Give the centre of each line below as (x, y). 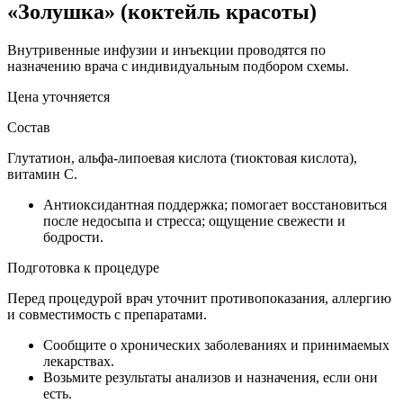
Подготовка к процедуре (83, 267)
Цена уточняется (58, 96)
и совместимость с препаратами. (107, 314)
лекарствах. (79, 361)
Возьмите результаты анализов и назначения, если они (210, 377)
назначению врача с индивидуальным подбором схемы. (178, 66)
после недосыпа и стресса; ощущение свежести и (194, 220)
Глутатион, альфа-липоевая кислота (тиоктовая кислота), (182, 157)
